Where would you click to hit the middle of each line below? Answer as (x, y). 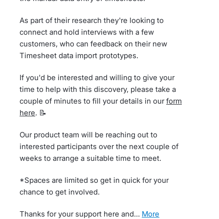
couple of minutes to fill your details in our (93, 101)
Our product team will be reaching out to (88, 135)
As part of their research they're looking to (92, 20)
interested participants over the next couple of (99, 146)
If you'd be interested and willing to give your (97, 77)
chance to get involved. (60, 192)
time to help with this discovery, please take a (98, 89)
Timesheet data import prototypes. (79, 55)
